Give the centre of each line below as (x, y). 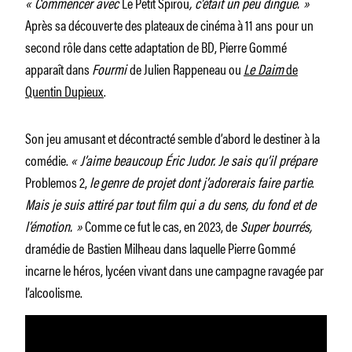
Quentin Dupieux (64, 90)
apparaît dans (59, 68)
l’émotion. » (55, 225)
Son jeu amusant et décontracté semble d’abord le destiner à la (172, 137)
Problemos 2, (57, 181)
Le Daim (264, 68)
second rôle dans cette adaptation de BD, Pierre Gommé (156, 46)
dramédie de (55, 247)
